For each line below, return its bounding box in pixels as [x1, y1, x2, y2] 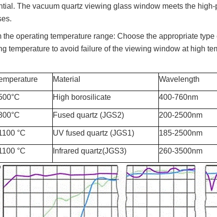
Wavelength [158, 75, 200, 83]
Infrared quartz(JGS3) [52, 147, 126, 155]
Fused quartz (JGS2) [52, 111, 124, 119]
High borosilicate [52, 93, 111, 101]
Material [52, 75, 80, 83]
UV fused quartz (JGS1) [52, 129, 134, 137]
